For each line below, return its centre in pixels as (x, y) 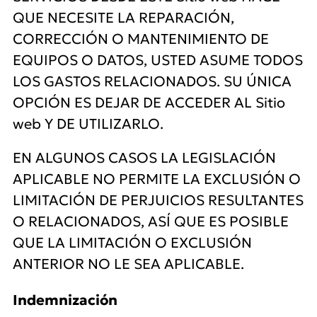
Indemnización (65, 300)
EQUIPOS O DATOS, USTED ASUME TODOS (158, 60)
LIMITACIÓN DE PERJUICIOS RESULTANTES (158, 200)
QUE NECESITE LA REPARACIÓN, (123, 18)
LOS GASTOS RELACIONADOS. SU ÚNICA (152, 81)
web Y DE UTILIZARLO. (88, 124)
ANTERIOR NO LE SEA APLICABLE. (128, 264)
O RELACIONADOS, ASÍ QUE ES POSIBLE (151, 221)
